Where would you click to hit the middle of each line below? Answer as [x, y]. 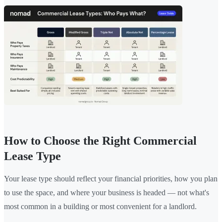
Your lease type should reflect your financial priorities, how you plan [111, 178]
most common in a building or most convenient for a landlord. [100, 206]
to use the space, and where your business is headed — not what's [107, 192]
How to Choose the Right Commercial [100, 140]
